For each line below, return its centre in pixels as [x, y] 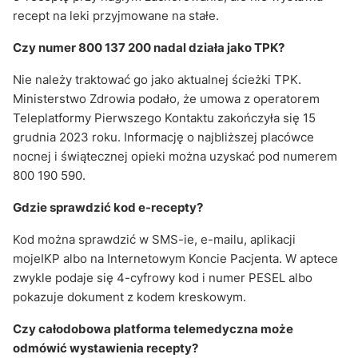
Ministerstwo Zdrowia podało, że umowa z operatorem [166, 99]
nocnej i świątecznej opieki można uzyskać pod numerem [175, 157]
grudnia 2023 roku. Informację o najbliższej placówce [163, 137]
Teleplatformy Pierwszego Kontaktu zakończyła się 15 [164, 118]
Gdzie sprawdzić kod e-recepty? [108, 208]
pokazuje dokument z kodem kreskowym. [129, 297]
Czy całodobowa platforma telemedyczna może [153, 329]
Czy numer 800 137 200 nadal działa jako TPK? [149, 48]
